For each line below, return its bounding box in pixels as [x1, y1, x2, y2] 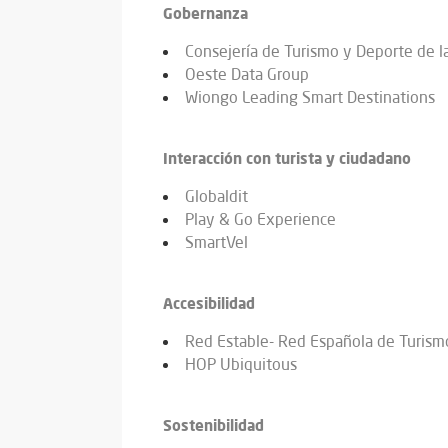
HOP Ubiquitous [185, 354, 297, 375]
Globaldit [185, 186, 248, 207]
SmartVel [185, 232, 248, 253]
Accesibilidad [163, 293, 255, 314]
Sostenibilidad [163, 415, 264, 436]
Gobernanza [163, 3, 248, 24]
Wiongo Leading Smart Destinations [185, 87, 435, 108]
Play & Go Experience [185, 209, 336, 230]
